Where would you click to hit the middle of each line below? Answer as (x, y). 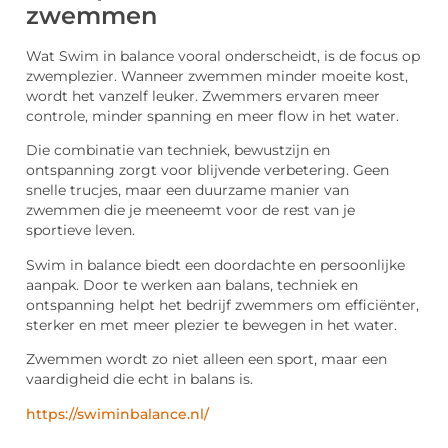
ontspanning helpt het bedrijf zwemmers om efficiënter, (222, 304)
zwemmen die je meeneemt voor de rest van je (190, 210)
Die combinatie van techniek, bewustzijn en (178, 150)
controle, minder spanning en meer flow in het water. (212, 115)
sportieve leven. (80, 230)
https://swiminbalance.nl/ (117, 414)
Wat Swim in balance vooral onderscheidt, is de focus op (223, 55)
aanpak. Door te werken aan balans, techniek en (192, 284)
